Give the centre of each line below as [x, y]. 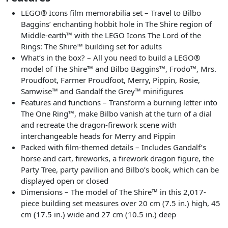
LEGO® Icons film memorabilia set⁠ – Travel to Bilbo [111, 13]
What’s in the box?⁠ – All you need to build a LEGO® [111, 58]
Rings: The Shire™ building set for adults [92, 47]
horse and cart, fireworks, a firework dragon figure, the [118, 159]
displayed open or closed [65, 181]
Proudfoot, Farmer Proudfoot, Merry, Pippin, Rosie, [111, 80]
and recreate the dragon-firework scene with [99, 125]
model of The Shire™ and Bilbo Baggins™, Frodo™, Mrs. [119, 69]
